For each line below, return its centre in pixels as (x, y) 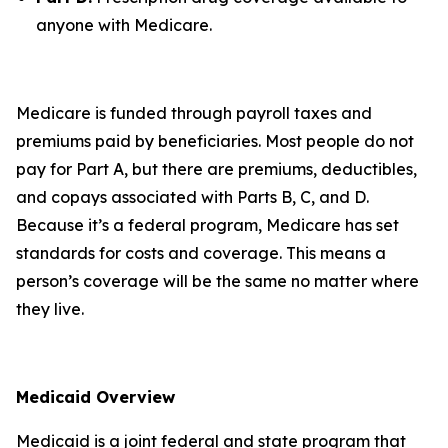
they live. (50, 309)
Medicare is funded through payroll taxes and (194, 113)
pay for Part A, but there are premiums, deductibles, (216, 169)
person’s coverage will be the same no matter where (217, 281)
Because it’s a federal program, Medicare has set (207, 225)
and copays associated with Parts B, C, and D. (192, 197)
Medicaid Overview (95, 397)
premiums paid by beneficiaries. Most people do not (215, 141)
